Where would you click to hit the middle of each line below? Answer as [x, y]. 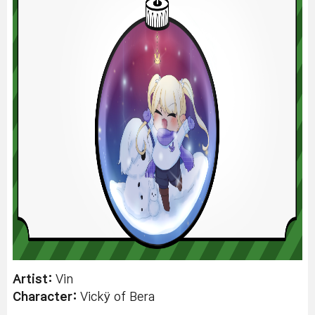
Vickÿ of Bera [117, 297]
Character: [46, 297]
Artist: [32, 279]
